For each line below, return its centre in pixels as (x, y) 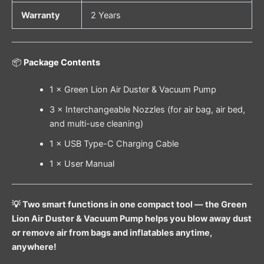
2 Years (105, 16)
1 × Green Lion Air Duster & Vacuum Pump (133, 89)
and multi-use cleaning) (96, 123)
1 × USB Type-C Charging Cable (114, 143)
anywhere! (34, 247)
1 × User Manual (82, 164)
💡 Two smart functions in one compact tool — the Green (129, 204)
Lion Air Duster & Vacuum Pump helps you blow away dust (132, 218)
